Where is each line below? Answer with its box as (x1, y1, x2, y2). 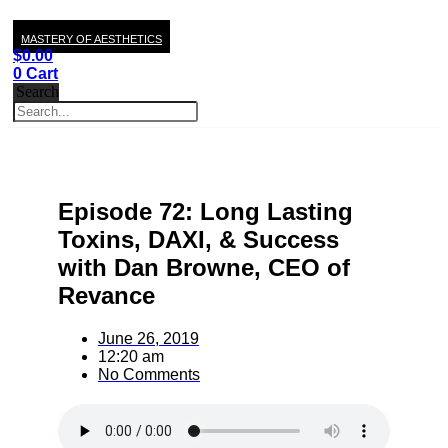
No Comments (98, 365, 200, 383)
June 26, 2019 (98, 329, 199, 347)
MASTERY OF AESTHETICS (21, 33, 162, 45)
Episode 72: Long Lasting (58, 197, 353, 225)
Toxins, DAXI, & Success (58, 225, 339, 253)
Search (16, 83, 60, 100)
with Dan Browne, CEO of (58, 253, 350, 281)
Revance (58, 281, 155, 309)
